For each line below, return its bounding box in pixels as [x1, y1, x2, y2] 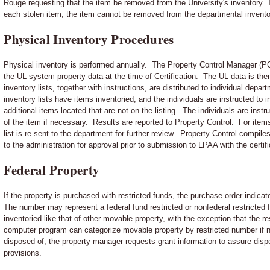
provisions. [4, 248, 42, 257]
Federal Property [4, 160, 100, 179]
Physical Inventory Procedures [4, 30, 174, 48]
